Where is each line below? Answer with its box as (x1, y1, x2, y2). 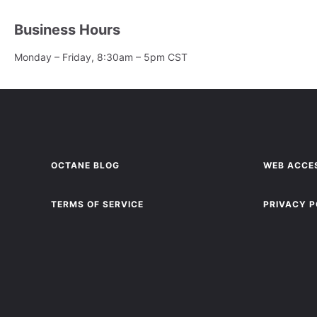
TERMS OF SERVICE (51, 199, 144, 209)
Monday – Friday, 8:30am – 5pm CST (14, 51, 188, 63)
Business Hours (14, 21, 120, 38)
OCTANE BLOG (51, 160, 120, 171)
